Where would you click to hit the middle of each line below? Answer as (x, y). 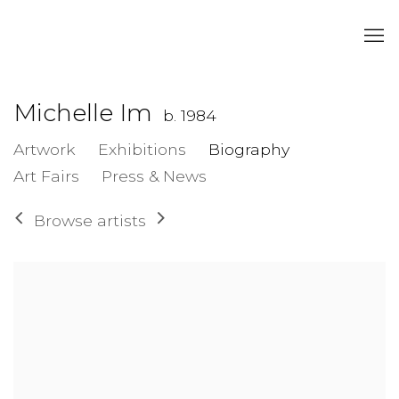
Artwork (45, 150)
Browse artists (90, 220)
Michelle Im (86, 113)
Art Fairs (46, 176)
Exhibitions (142, 150)
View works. (50, 277)
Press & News (154, 176)
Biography (249, 150)
